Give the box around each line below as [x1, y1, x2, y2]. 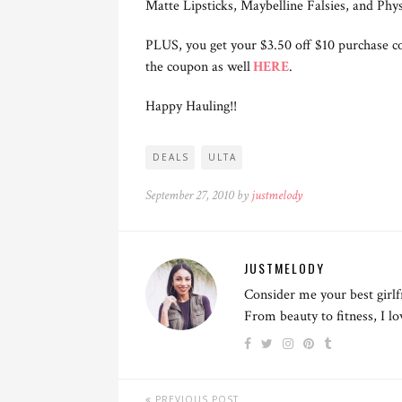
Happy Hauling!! [145, 96, 237, 116]
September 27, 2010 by [145, 186, 251, 204]
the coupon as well [145, 57, 250, 76]
